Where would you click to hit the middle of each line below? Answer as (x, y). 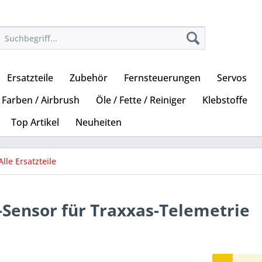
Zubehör (89, 78)
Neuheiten (99, 123)
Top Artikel (35, 123)
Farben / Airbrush (41, 100)
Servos (232, 78)
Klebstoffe (225, 100)
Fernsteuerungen (162, 78)
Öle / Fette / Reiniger (141, 100)
